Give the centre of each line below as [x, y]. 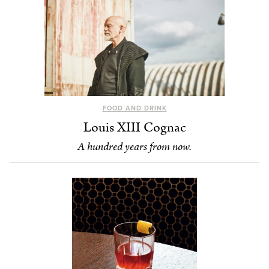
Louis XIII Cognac [134, 127]
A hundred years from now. [134, 147]
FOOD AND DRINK [134, 108]
